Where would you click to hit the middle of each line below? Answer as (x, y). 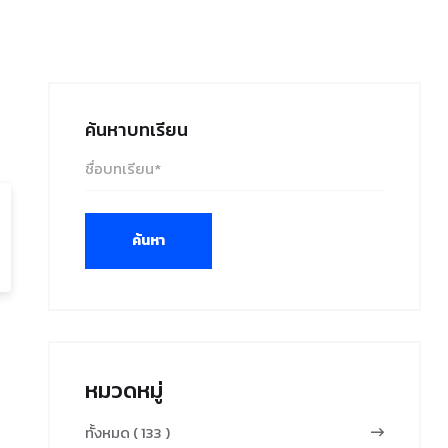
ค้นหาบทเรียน (136, 129)
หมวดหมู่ (124, 390)
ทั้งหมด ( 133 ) (127, 432)
